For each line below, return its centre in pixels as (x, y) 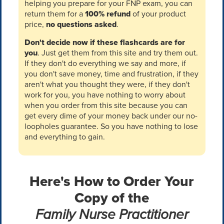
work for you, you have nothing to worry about (105, 95)
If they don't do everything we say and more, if (105, 63)
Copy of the (112, 198)
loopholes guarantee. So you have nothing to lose (111, 126)
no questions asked (81, 24)
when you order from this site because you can (106, 105)
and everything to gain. (64, 137)
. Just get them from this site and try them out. (117, 53)
